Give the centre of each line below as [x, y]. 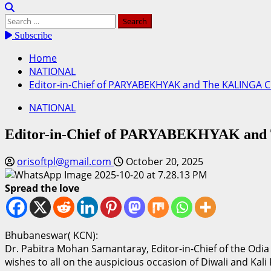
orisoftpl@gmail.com [65, 161]
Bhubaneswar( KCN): [51, 235]
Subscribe [32, 35]
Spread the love [42, 188]
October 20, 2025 [163, 161]
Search [20, 20]
